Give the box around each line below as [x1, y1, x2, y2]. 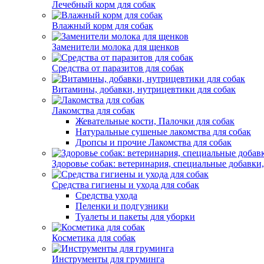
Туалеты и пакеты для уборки [75, 212, 195, 222]
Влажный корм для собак [52, 21, 153, 31]
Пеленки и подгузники [75, 201, 169, 211]
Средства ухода [75, 190, 137, 200]
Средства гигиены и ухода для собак [52, 180, 199, 190]
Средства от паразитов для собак [52, 63, 184, 73]
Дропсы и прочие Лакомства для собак [75, 137, 232, 147]
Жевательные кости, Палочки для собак [75, 116, 235, 126]
